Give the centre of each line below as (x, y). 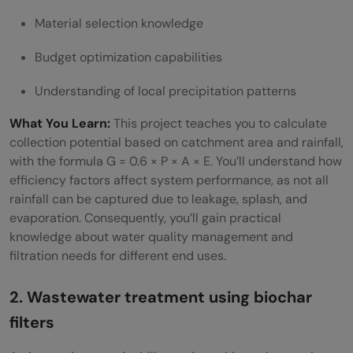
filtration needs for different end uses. (118, 256)
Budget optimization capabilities (128, 58)
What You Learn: (60, 124)
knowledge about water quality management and (151, 237)
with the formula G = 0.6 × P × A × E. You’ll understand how (176, 162)
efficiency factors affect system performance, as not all (169, 180)
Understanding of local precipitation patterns (165, 91)
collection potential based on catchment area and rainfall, (176, 143)
